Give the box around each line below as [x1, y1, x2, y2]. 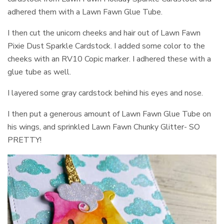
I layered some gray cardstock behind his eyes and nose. [7, 87, 203, 98]
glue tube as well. [7, 66, 71, 77]
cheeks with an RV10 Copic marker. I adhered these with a [7, 53, 211, 64]
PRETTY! [7, 134, 41, 145]
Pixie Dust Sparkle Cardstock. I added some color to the [7, 40, 205, 51]
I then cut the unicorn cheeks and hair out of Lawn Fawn [7, 27, 201, 38]
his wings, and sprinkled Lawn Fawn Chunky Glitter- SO [7, 121, 200, 132]
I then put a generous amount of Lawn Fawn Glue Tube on [7, 108, 211, 119]
